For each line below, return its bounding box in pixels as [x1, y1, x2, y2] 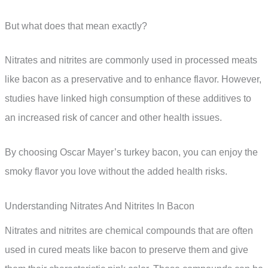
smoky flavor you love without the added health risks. [5, 166, 227, 177]
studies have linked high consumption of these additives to [5, 93, 251, 104]
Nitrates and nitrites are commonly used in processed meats [5, 55, 257, 66]
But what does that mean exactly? [5, 20, 147, 31]
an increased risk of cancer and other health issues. [5, 112, 222, 123]
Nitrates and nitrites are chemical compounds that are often [5, 225, 253, 236]
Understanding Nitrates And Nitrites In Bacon [5, 200, 194, 211]
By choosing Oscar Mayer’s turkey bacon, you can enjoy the [5, 147, 258, 158]
